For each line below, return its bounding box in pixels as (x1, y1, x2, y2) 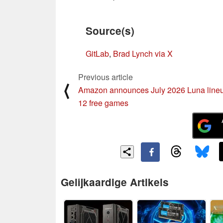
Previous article (78, 71, 133, 83)
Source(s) (86, 23, 134, 38)
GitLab (86, 47, 109, 59)
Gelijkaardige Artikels (61, 174, 169, 189)
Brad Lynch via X (113, 47, 173, 59)
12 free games (78, 97, 128, 109)
